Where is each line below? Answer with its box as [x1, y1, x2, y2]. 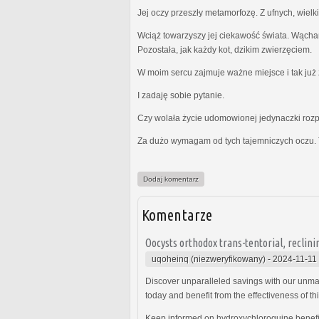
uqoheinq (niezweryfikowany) [152, 253, 266, 264]
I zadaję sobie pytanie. [137, 90, 224, 100]
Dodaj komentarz [143, 174, 199, 183]
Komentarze [142, 205, 212, 224]
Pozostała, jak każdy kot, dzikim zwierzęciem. [137, 44, 312, 55]
